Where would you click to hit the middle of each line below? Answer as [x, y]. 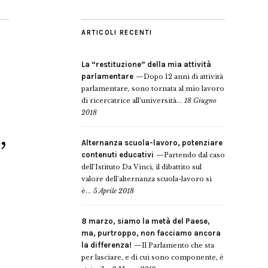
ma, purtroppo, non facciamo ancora [151, 233]
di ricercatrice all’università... [132, 100]
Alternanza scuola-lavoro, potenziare [152, 143]
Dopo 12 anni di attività [183, 77]
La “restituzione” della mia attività [146, 64]
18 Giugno [200, 100]
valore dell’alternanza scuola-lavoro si [147, 179]
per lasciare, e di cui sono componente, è [153, 257]
